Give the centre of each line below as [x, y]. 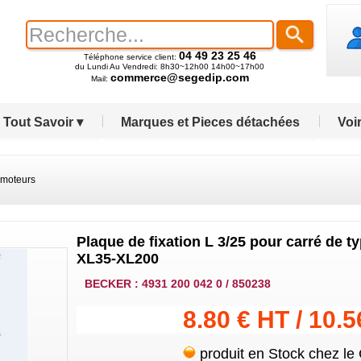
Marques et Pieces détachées [210, 122]
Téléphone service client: [131, 57]
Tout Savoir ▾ [43, 122]
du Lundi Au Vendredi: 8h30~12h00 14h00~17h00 [170, 66]
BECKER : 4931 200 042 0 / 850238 [177, 284]
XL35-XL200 [117, 259]
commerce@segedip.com [179, 77]
